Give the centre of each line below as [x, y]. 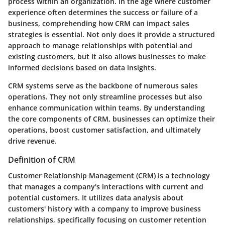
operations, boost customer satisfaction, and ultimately [104, 130]
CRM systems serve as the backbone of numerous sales [103, 85]
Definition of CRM [42, 159]
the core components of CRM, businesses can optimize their [111, 119]
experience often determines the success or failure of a [103, 12]
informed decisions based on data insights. [82, 67]
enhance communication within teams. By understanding [106, 107]
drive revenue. [32, 141]
